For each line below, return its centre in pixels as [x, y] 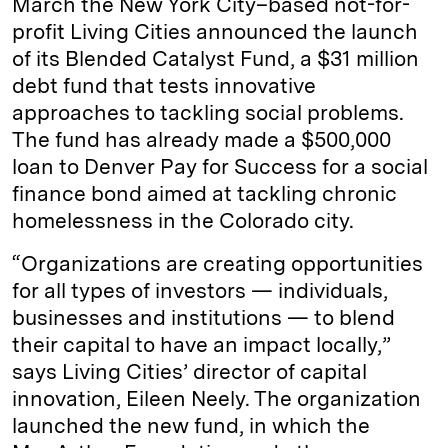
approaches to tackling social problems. [208, 112]
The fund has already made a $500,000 [201, 139]
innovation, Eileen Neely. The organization [216, 398]
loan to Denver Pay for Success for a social [220, 166]
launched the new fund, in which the [191, 425]
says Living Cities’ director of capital [189, 371]
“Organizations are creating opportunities [217, 263]
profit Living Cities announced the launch [215, 31]
